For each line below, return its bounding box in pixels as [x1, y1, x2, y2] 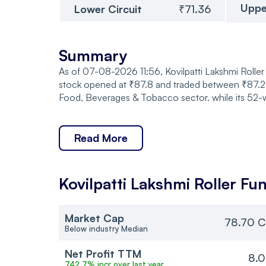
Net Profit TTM [65, 246, 141, 260]
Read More [74, 131, 128, 144]
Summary [59, 45, 127, 65]
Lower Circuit [74, 2, 142, 15]
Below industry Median [65, 223, 148, 233]
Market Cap [65, 211, 124, 224]
